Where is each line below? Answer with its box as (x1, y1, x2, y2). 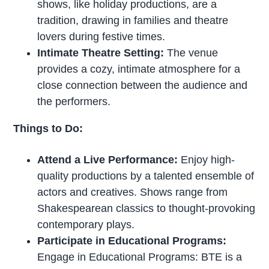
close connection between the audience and (37, 79, 248, 92)
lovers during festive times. (37, 31, 166, 43)
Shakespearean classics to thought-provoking (37, 202, 256, 214)
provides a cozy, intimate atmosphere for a (37, 63, 241, 76)
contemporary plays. (37, 218, 135, 231)
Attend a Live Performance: (37, 153, 178, 166)
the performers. (37, 95, 111, 108)
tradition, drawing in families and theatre (37, 14, 229, 27)
